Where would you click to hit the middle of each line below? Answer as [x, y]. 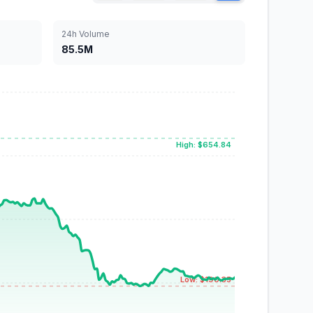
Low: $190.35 [206, 280]
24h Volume [85, 34]
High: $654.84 [204, 144]
